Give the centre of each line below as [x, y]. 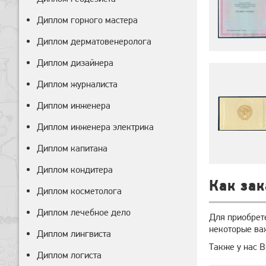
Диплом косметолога [79, 191]
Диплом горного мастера [87, 20]
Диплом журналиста [77, 84]
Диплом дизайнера [75, 63]
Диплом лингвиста [74, 234]
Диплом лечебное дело [84, 212]
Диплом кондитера [75, 170]
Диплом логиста [69, 255]
